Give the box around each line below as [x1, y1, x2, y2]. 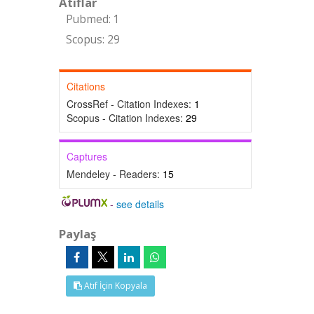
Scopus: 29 [65, 32, 120, 47]
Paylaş [58, 226, 96, 242]
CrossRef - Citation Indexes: [66, 97, 194, 111]
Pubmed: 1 [65, 12, 120, 27]
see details [116, 197, 165, 211]
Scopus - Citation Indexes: [66, 111, 186, 125]
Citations [66, 79, 105, 93]
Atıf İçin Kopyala [81, 280, 147, 292]
